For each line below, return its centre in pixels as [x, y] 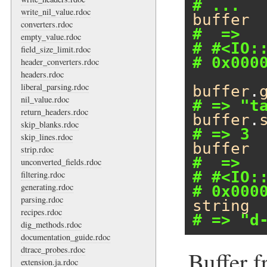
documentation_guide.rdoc [66, 237]
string [221, 206]
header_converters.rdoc [60, 61]
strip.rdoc [37, 149]
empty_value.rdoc [51, 36]
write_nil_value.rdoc [56, 11]
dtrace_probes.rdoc [53, 249]
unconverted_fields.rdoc [61, 162]
